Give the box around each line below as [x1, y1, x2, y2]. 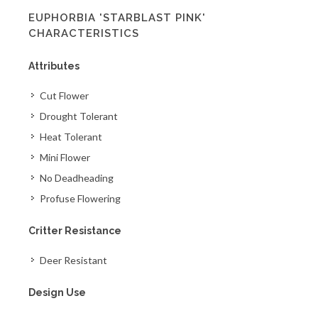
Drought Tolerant [40, 110, 118, 122]
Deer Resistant [40, 254, 107, 266]
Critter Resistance [28, 225, 121, 236]
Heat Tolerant [40, 131, 102, 143]
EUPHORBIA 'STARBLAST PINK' [28, 11, 206, 24]
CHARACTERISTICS [28, 27, 139, 40]
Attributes [28, 60, 79, 72]
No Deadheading [40, 172, 114, 184]
